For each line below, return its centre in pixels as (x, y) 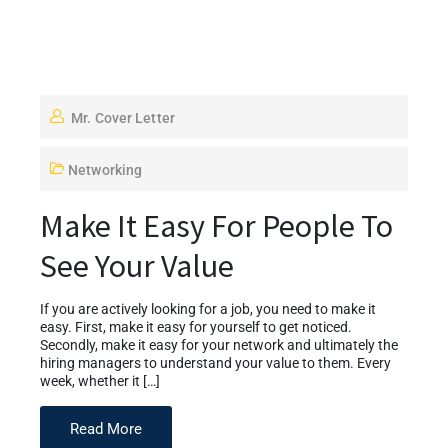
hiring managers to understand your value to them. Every (215, 363)
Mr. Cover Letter (123, 117)
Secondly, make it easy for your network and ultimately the (219, 345)
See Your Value (137, 265)
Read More (106, 428)
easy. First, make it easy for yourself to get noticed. (196, 327)
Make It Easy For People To (216, 225)
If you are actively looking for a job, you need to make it (208, 309)
